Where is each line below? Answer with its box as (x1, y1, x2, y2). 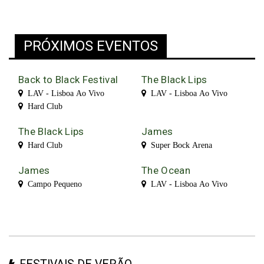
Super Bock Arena (146, 141, 212, 150)
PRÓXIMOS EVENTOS (24, 38, 158, 55)
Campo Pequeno (23, 180, 82, 189)
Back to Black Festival (18, 74, 118, 86)
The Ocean (141, 164, 191, 177)
